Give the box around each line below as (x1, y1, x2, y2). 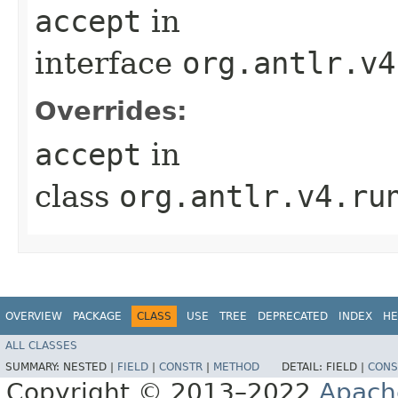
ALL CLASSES (5, 339, 77, 353)
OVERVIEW (5, 309, 62, 322)
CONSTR (159, 361, 203, 374)
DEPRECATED (258, 309, 328, 322)
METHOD (213, 361, 259, 374)
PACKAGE (73, 309, 122, 322)
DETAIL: (282, 361, 326, 374)
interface (35, 44, 182, 81)
